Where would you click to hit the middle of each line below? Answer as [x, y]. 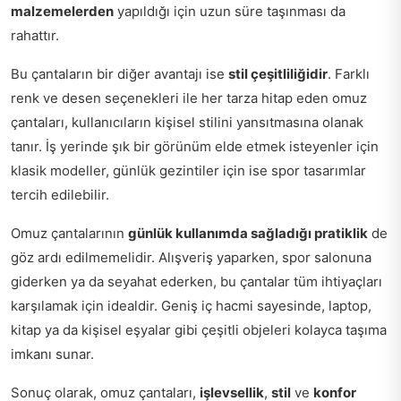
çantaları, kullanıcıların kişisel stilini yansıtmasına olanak [187, 122]
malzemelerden [62, 11]
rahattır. [35, 35]
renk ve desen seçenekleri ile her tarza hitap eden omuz [189, 98]
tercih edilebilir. [60, 194]
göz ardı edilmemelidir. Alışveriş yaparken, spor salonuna [191, 257]
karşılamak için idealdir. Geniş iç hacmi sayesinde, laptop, [191, 305]
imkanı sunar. [52, 354]
